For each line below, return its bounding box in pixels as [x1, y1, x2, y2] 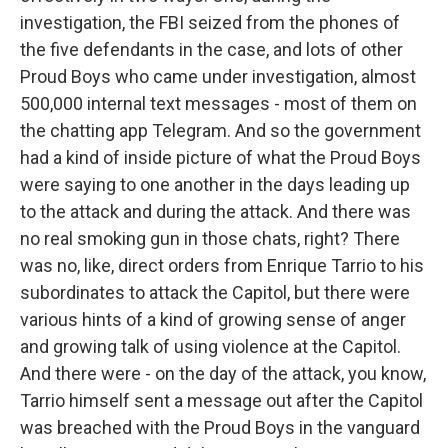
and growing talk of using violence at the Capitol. [20, 336, 401, 357]
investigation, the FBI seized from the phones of [20, 12, 400, 33]
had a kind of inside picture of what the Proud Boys [20, 147, 421, 168]
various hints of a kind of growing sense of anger [20, 309, 406, 330]
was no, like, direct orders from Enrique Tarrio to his [20, 255, 424, 276]
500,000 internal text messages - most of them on [20, 93, 417, 114]
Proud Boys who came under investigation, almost [20, 66, 416, 87]
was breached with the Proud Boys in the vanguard [20, 417, 420, 438]
